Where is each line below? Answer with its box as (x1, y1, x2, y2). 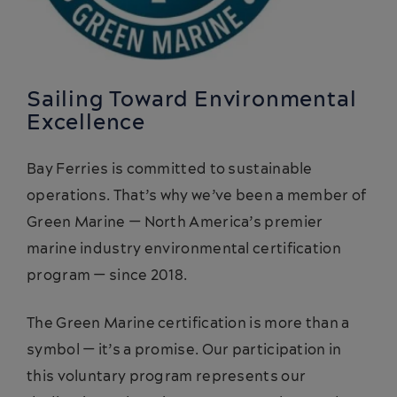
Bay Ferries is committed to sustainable (27, 159, 313, 179)
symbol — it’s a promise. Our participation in (27, 339, 342, 360)
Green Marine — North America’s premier (27, 212, 323, 232)
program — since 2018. (27, 265, 188, 285)
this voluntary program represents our (27, 366, 307, 386)
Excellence (27, 107, 146, 138)
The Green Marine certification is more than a (27, 313, 350, 333)
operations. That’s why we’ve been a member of (27, 185, 367, 206)
